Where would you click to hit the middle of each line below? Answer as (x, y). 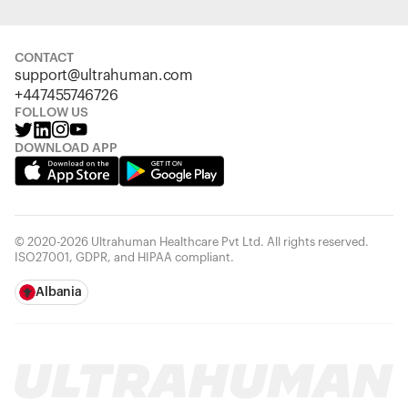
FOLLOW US (51, 113)
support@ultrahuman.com (104, 76)
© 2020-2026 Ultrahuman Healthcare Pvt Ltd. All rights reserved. (192, 242)
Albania (59, 292)
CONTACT (44, 58)
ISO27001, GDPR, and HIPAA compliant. (124, 257)
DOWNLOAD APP (66, 148)
